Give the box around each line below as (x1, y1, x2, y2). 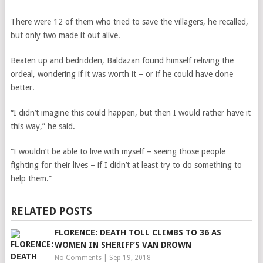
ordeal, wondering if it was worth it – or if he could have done (10, 69, 233, 79)
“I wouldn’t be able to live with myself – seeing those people (10, 147, 225, 156)
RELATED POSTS (10, 205, 92, 217)
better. (10, 83, 35, 92)
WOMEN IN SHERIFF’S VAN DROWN (54, 240, 191, 249)
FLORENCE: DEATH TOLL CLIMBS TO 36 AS (54, 228, 221, 237)
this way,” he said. (10, 122, 75, 131)
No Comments (54, 254, 102, 262)
